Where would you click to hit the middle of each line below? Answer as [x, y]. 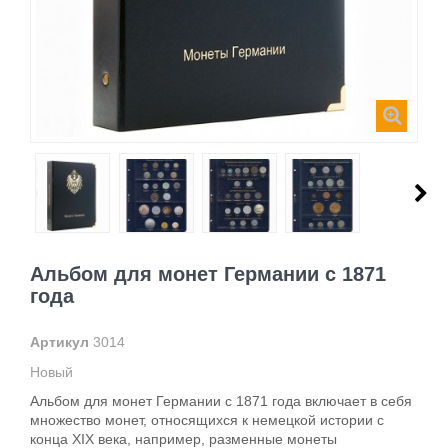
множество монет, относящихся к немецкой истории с [207, 419]
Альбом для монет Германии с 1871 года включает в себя [221, 400]
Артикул [59, 341]
